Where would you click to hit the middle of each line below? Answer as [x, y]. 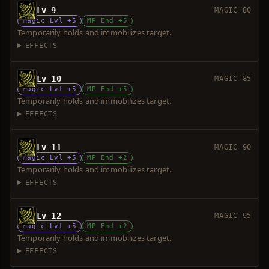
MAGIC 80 [233, 10]
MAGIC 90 [233, 147]
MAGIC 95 [233, 216]
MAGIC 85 [233, 79]
